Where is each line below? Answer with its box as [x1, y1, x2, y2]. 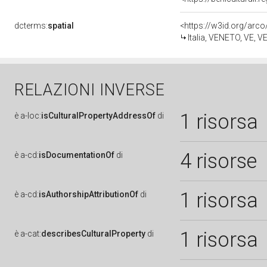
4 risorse [180, 149, 257, 173]
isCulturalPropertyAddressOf [41, 111, 156, 120]
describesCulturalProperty [41, 229, 145, 238]
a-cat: [20, 229, 41, 238]
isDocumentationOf [39, 150, 114, 160]
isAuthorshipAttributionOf [39, 190, 138, 199]
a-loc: [20, 111, 41, 120]
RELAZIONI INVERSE [14, 80, 165, 100]
